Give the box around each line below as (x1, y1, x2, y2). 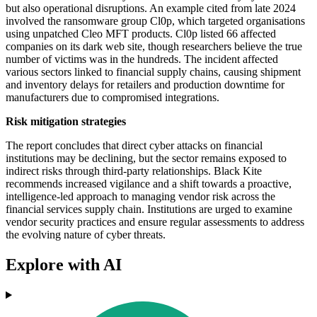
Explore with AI (6, 255, 122, 275)
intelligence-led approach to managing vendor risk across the (6, 190, 275, 203)
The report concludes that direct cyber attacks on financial (6, 139, 263, 152)
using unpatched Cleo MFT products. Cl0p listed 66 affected (6, 28, 276, 40)
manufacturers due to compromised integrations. (6, 91, 219, 104)
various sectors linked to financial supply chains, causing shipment (6, 66, 301, 79)
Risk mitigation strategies (6, 115, 126, 128)
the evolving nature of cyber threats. (6, 229, 166, 241)
